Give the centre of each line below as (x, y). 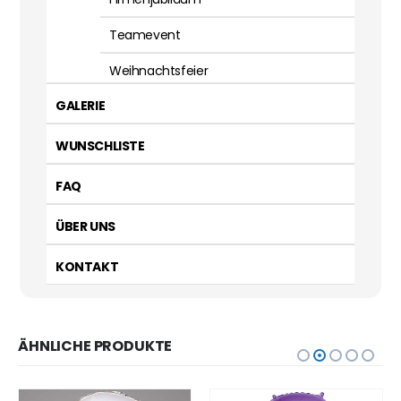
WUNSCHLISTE (100, 146)
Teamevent (145, 35)
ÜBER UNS (85, 227)
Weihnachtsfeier (159, 71)
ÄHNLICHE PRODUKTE (95, 346)
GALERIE (81, 106)
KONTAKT (87, 267)
